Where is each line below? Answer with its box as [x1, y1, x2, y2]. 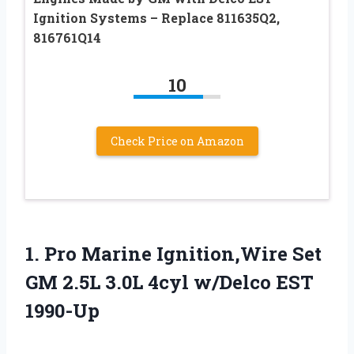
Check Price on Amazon [110, 134, 244, 149]
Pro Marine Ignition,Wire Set [44, 241, 322, 267]
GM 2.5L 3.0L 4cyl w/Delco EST [25, 269, 314, 296]
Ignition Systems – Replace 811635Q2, [33, 9, 280, 27]
